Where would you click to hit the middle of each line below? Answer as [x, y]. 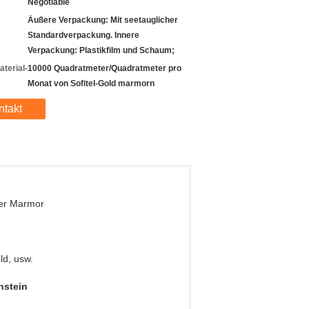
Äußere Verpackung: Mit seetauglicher [103, 20]
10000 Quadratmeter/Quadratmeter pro [104, 68]
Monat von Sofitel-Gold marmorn [91, 83]
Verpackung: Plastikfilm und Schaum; [101, 50]
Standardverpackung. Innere [83, 35]
